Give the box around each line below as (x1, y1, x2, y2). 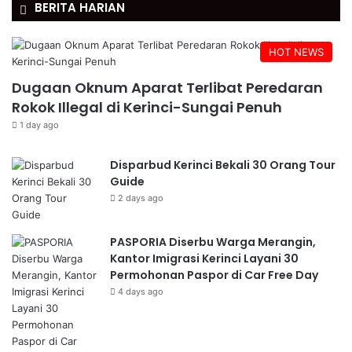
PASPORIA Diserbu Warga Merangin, (110, 234, 316, 250)
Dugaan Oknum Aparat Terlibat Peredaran (12, 78, 323, 97)
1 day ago (20, 119, 59, 130)
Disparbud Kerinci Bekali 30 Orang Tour (110, 157, 335, 173)
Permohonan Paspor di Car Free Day (110, 267, 318, 283)
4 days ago (118, 286, 163, 297)
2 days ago (118, 192, 163, 203)
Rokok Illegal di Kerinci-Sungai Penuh (12, 97, 282, 117)
